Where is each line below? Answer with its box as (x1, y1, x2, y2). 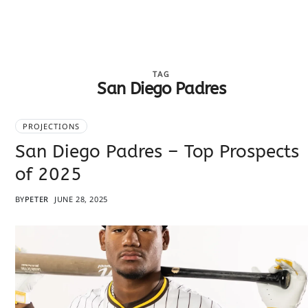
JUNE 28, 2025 (54, 193, 108, 204)
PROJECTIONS (22, 120, 80, 131)
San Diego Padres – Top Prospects (14, 140, 299, 162)
